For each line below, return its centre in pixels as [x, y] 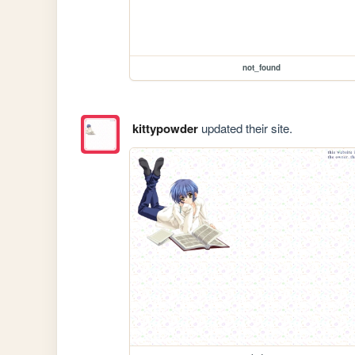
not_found [262, 68]
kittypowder [165, 128]
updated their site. [245, 128]
